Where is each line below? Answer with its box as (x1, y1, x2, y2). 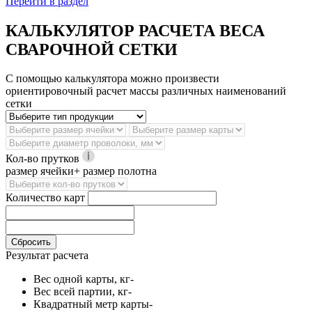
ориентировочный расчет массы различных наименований (6, 85, 286, 97)
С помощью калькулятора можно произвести (6, 72, 219, 85)
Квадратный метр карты (33, 298, 149, 311)
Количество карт (6, 192, 85, 204)
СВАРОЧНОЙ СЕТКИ (6, 40, 178, 58)
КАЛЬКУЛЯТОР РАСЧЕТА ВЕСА (6, 21, 265, 40)
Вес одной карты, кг (33, 273, 130, 286)
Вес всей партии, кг (33, 286, 128, 298)
